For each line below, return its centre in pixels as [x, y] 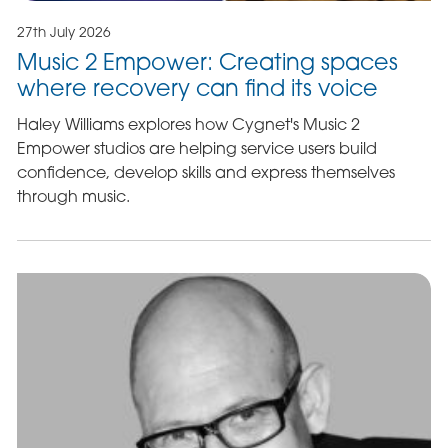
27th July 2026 [63, 31]
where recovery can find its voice [197, 87]
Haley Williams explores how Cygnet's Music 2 [188, 123]
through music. [73, 195]
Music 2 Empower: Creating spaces [207, 61]
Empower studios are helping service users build [196, 147]
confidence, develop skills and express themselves [205, 171]
